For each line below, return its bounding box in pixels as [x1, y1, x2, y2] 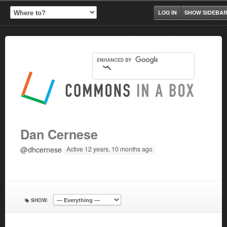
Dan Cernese [20, 125, 98, 143]
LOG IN [158, 9, 177, 16]
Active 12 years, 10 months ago [66, 144, 153, 153]
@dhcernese [20, 144, 62, 155]
